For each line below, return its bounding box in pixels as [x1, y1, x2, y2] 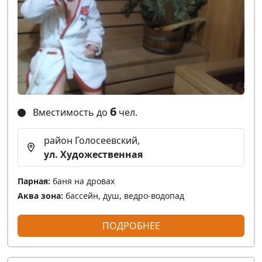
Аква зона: [18, 189, 63, 201]
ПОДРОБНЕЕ [102, 219, 160, 232]
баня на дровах [50, 175, 115, 187]
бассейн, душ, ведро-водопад [63, 189, 184, 201]
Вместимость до [30, 105, 110, 119]
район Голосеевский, [44, 133, 140, 147]
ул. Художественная [44, 147, 143, 161]
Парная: [18, 175, 50, 187]
